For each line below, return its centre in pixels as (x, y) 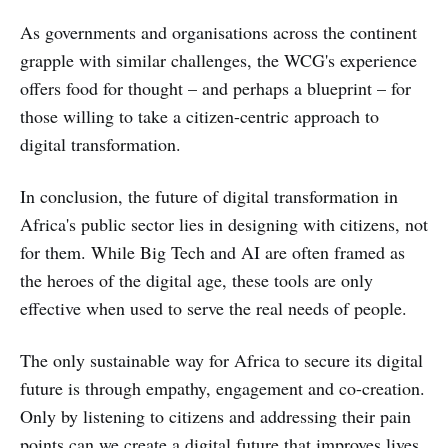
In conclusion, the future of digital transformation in (209, 195)
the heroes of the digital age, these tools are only (196, 279)
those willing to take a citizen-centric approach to (199, 115)
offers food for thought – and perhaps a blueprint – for (215, 87)
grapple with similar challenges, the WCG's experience (218, 59)
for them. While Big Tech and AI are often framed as (212, 251)
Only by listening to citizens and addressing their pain (215, 415)
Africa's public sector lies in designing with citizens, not (224, 223)
